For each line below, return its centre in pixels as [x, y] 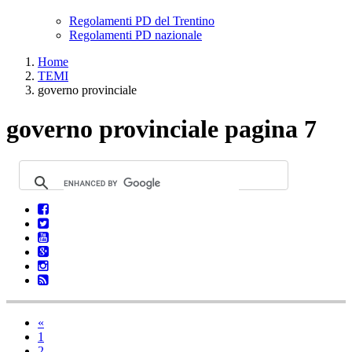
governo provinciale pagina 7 [161, 128]
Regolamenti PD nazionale [136, 35]
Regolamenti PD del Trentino [142, 21]
